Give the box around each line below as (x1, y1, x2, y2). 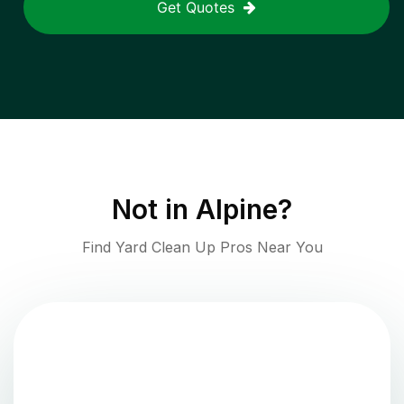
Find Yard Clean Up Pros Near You (81, 238, 323, 257)
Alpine (196, 193, 278, 226)
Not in (112, 193, 196, 226)
